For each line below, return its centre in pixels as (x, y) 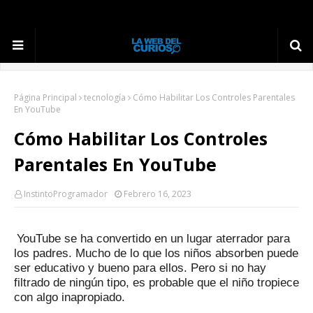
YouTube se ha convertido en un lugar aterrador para (153, 239)
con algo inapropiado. (70, 297)
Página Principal (45, 97)
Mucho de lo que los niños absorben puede (187, 253)
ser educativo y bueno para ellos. (102, 268)
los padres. (45, 253)
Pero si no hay (228, 268)
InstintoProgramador (66, 194)
